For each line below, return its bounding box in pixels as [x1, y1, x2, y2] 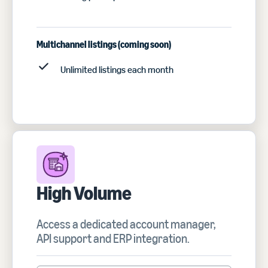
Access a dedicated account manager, [36, 217, 216, 232]
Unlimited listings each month [60, 64, 173, 75]
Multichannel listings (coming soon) [36, 39, 171, 50]
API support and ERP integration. [36, 232, 190, 246]
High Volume [36, 182, 132, 205]
